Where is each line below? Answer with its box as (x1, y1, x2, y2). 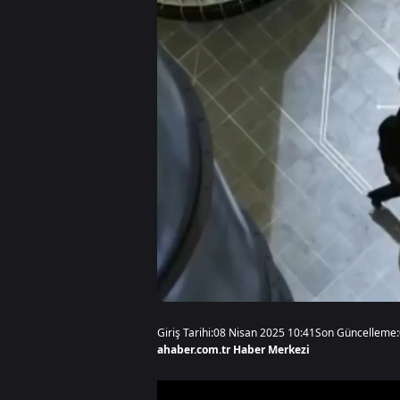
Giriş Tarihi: (157, 325, 213, 340)
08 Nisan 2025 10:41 (213, 325, 315, 340)
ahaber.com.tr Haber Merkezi (157, 342, 310, 357)
